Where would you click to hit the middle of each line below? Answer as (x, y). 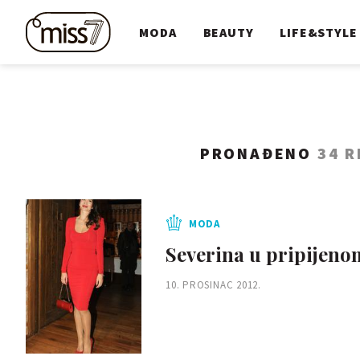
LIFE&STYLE (319, 32)
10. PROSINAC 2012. (214, 285)
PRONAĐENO (258, 153)
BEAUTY (228, 32)
